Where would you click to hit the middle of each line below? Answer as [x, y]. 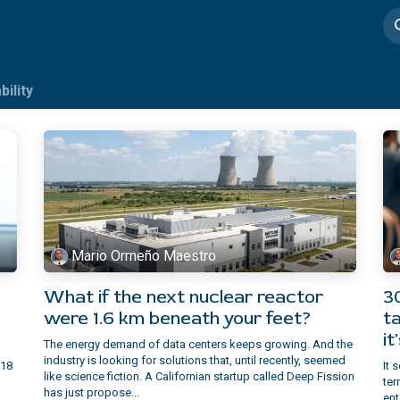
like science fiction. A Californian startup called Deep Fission [199, 376]
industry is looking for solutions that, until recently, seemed [195, 360]
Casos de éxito [115, 25]
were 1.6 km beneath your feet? [178, 318]
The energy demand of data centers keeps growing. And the [198, 344]
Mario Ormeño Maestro [144, 256]
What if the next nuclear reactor [183, 296]
